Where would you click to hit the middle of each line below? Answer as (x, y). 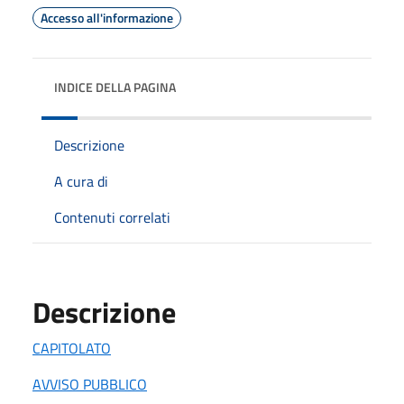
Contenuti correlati (112, 217)
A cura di (81, 181)
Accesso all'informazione (107, 17)
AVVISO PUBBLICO (90, 384)
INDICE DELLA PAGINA (115, 87)
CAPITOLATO (72, 348)
